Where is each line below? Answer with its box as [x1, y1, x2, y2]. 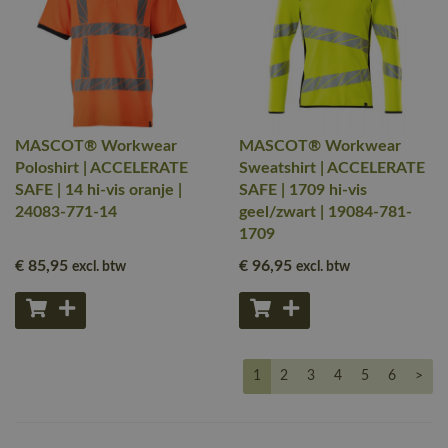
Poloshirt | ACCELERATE [15, 160, 188, 176]
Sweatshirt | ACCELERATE [239, 160, 425, 176]
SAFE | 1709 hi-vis [239, 182, 367, 198]
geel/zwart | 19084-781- [239, 204, 412, 220]
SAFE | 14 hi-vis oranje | [15, 182, 182, 198]
